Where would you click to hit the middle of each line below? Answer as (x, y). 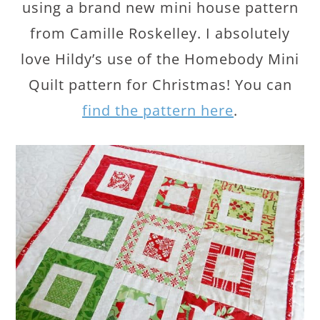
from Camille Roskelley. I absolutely (160, 34)
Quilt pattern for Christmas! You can (160, 85)
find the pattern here (158, 111)
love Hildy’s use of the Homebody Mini (160, 59)
